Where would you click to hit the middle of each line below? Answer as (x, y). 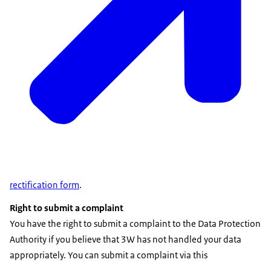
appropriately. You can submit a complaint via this (109, 255)
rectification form (44, 184)
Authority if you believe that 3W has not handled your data (126, 239)
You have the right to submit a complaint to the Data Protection (135, 223)
